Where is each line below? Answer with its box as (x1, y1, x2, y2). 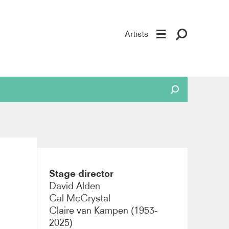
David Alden (49, 179, 101, 192)
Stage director (49, 168, 114, 179)
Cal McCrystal (49, 192, 111, 204)
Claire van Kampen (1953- (49, 204, 158, 216)
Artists (125, 29, 149, 39)
